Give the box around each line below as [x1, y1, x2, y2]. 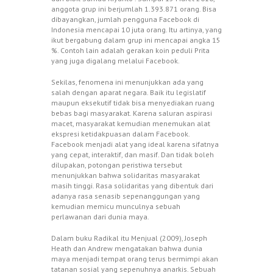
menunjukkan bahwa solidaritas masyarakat [51, 171, 200, 180]
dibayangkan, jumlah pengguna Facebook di [51, 15, 199, 24]
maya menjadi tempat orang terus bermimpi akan [51, 254, 218, 264]
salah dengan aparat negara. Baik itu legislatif [51, 88, 206, 97]
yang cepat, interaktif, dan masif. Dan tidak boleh [51, 150, 214, 160]
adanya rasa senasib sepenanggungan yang [51, 191, 200, 201]
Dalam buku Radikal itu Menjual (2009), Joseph [51, 233, 207, 243]
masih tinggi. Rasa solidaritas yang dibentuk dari [51, 181, 213, 191]
